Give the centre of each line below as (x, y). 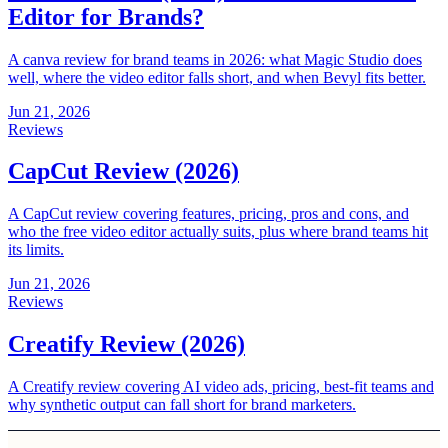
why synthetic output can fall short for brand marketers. (182, 405)
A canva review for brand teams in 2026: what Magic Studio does (215, 59)
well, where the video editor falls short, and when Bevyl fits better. (217, 77)
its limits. (36, 250)
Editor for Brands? (106, 16)
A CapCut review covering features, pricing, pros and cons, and (208, 214)
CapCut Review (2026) (123, 171)
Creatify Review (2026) (126, 344)
